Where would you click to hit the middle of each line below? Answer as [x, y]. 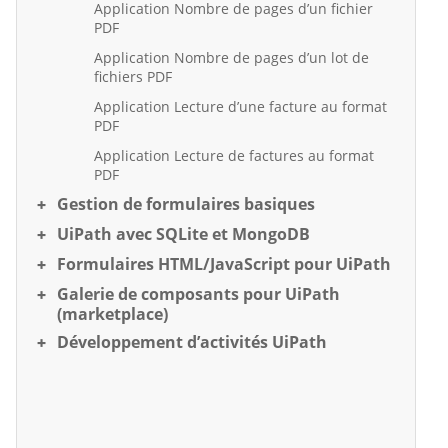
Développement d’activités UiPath [192, 341]
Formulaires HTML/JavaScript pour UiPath [224, 263]
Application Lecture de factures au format [234, 155]
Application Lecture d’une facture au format [240, 106]
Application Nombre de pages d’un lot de [231, 57]
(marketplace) [112, 313]
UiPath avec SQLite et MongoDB [183, 233]
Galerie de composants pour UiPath [198, 293]
